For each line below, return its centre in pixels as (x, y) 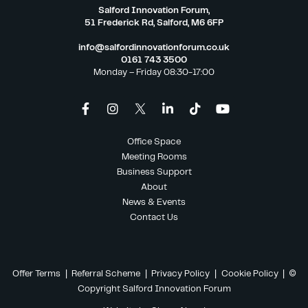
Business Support (154, 173)
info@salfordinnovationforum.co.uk (154, 48)
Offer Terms (36, 274)
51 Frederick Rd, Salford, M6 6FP (154, 23)
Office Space (154, 142)
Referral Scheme (106, 274)
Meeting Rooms (154, 157)
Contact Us (154, 218)
